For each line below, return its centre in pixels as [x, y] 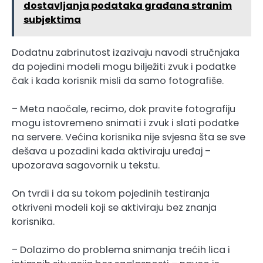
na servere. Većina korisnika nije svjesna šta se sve [129, 137]
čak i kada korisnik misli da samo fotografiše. [118, 80]
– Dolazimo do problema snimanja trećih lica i [121, 250]
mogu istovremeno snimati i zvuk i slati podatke [125, 123]
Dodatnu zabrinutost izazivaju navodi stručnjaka [126, 52]
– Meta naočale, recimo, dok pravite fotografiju [124, 109]
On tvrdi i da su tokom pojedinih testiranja [111, 194]
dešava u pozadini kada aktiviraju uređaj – [111, 151]
